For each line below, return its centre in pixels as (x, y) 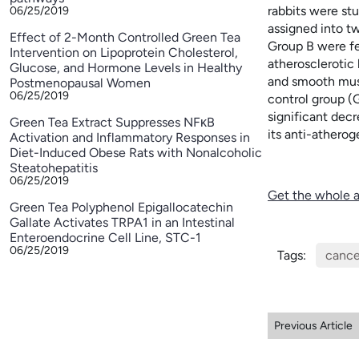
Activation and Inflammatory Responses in (130, 138)
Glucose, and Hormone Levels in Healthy (126, 68)
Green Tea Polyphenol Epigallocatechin (121, 208)
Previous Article (313, 325)
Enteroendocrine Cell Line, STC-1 (105, 238)
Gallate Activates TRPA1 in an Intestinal (122, 223)
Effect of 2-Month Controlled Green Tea (125, 38)
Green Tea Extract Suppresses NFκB (112, 123)
